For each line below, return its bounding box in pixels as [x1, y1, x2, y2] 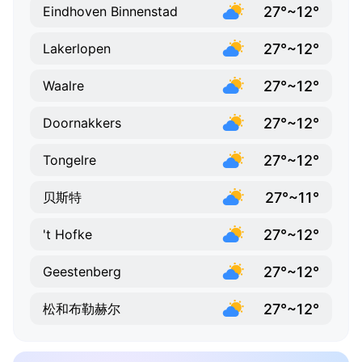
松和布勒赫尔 [43, 301, 120, 318]
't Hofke [43, 226, 92, 243]
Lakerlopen [43, 40, 111, 57]
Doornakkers [43, 115, 121, 132]
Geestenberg [43, 263, 121, 280]
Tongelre [43, 152, 96, 169]
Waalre [43, 78, 84, 95]
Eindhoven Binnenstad [43, 3, 178, 20]
